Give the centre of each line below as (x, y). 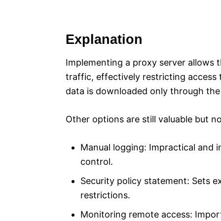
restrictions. (105, 195)
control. (97, 162)
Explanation (104, 40)
